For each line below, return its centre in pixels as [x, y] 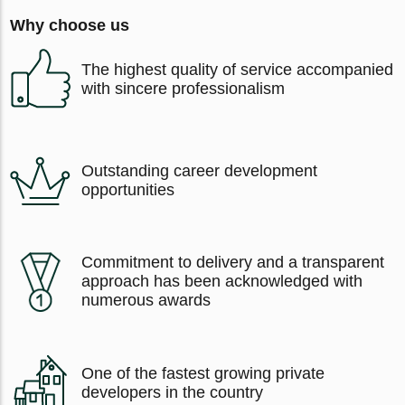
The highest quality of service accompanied [238, 69]
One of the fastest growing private [203, 373]
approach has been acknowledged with [222, 282]
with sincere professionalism [184, 88]
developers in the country [173, 392]
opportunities [128, 189]
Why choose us [70, 26]
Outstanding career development [200, 170]
